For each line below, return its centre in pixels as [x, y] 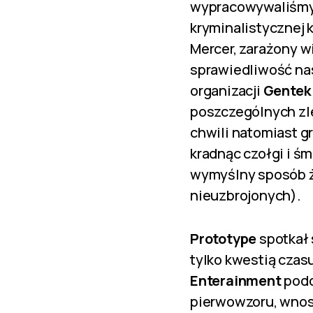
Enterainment [236, 281]
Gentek [287, 90]
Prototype [224, 239]
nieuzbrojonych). [246, 195]
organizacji [227, 90]
